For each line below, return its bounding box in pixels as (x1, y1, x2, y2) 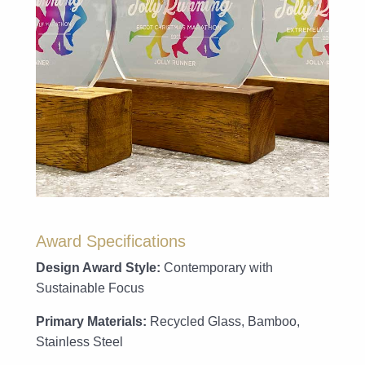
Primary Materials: (36, 314, 147, 328)
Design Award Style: (36, 260, 161, 275)
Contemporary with (161, 260, 273, 275)
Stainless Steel (36, 334, 123, 349)
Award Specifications (36, 231, 186, 250)
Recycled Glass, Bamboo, (147, 314, 300, 328)
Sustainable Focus (36, 280, 144, 295)
